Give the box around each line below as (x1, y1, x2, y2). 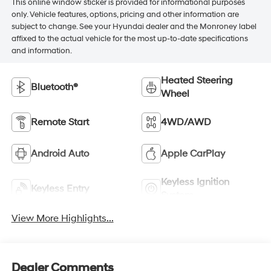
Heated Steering (161, 74, 233, 87)
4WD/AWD (161, 116, 211, 129)
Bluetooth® (30, 81, 78, 94)
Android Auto (30, 148, 89, 160)
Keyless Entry (30, 183, 89, 195)
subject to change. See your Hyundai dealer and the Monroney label (11, 22, 256, 32)
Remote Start (30, 116, 89, 129)
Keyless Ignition (161, 176, 229, 189)
